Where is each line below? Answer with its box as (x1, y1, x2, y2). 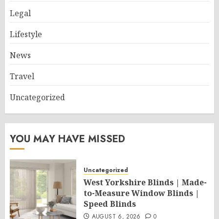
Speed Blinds (84, 198, 136, 209)
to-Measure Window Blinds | (84, 188, 199, 198)
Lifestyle (10, 29, 42, 40)
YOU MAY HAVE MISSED (10, 132, 125, 146)
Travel (10, 71, 34, 82)
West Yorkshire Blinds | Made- (84, 177, 207, 188)
